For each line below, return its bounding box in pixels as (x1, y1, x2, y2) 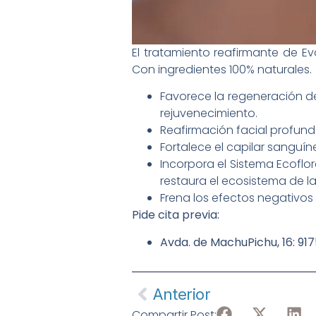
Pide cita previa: (132, 207, 219, 224)
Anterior (153, 284, 210, 303)
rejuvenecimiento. (160, 105, 257, 122)
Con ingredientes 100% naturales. (132, 61, 312, 78)
